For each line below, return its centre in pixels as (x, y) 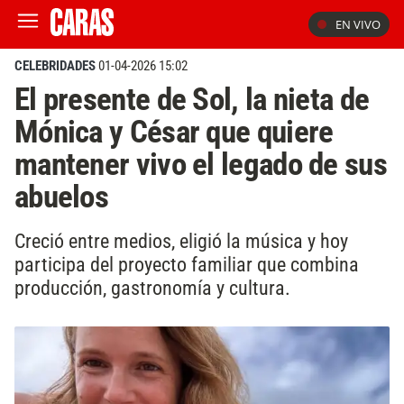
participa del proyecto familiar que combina (187, 264)
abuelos (62, 197)
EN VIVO (358, 24)
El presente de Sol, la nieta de (192, 99)
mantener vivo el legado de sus (201, 164)
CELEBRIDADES (55, 66)
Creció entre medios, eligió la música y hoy (181, 240)
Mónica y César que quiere (174, 132)
